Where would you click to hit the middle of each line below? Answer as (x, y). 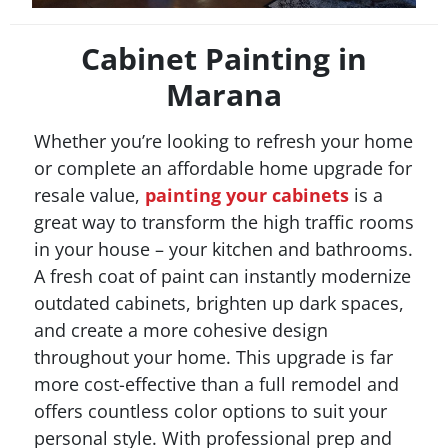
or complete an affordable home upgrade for (223, 167)
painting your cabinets (247, 194)
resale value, (89, 194)
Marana (224, 94)
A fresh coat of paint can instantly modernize (222, 275)
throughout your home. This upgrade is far (213, 356)
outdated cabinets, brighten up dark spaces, (219, 302)
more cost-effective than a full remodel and (216, 383)
